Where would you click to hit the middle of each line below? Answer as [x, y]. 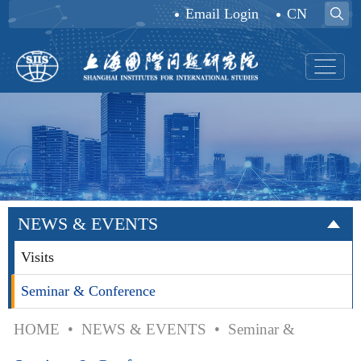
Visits [37, 257]
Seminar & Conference [88, 290]
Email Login [222, 13]
